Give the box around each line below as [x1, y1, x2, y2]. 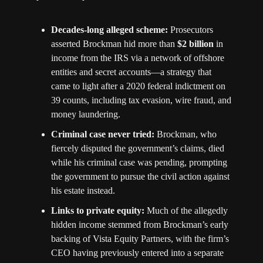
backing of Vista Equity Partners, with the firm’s [51, 234, 229, 244]
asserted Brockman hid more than [51, 39, 177, 49]
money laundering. [51, 109, 123, 120]
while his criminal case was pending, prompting [51, 157, 227, 168]
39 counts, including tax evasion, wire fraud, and [51, 95, 231, 106]
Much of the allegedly [144, 205, 228, 216]
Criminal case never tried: [51, 129, 154, 140]
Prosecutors [168, 25, 213, 35]
